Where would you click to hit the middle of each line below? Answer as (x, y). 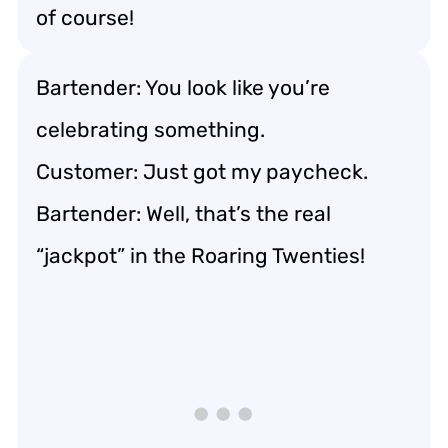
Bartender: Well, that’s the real (183, 213)
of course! (85, 17)
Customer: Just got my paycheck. (202, 171)
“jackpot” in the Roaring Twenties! (200, 255)
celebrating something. (150, 129)
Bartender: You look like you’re (183, 87)
